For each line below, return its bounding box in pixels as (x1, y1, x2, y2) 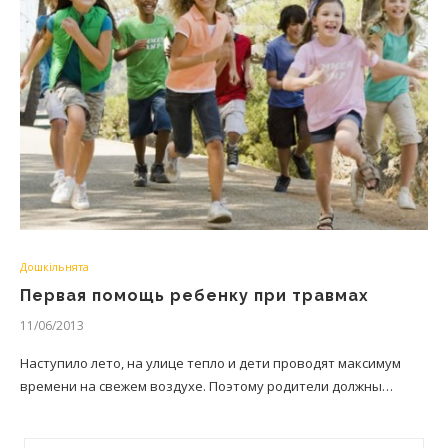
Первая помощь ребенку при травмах (20, 286, 369, 305)
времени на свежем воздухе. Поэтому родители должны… (20, 377, 393, 395)
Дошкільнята (20, 259, 89, 274)
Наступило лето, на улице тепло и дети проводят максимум (20, 354, 401, 372)
